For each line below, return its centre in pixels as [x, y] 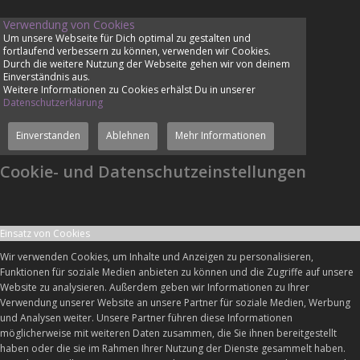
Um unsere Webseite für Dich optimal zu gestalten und [127, 38]
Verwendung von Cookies [69, 24]
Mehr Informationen [220, 135]
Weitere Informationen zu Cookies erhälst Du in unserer [129, 89]
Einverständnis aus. [46, 76]
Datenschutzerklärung [53, 102]
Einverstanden [48, 135]
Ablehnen [127, 135]
